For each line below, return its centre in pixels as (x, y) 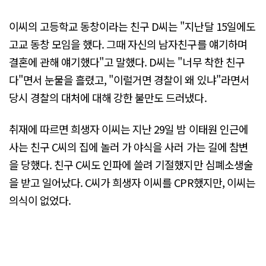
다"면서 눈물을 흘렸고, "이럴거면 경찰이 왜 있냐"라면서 (129, 79)
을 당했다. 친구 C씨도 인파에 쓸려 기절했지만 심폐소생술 (131, 165)
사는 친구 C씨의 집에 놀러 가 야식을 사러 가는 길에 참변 (129, 147)
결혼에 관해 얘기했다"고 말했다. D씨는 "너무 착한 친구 (127, 61)
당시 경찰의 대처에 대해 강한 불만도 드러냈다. (108, 97)
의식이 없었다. (40, 200)
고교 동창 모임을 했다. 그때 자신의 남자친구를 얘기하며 (128, 44)
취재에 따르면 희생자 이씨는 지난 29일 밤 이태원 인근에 (129, 129)
